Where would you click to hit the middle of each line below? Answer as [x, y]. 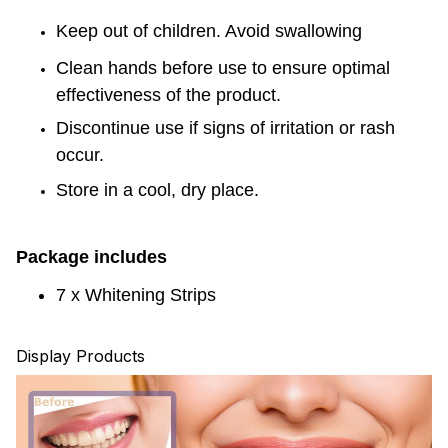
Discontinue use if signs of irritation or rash [225, 128]
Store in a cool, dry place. [157, 189]
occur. [80, 155]
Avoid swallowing [293, 30]
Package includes [91, 256]
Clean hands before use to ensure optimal [223, 67]
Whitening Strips [148, 294]
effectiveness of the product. [168, 94]
